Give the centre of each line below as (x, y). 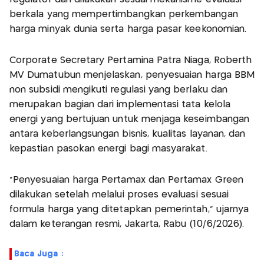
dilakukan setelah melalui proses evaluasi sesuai (119, 194)
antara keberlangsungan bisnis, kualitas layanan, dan (128, 134)
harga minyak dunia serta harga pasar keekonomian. (128, 29)
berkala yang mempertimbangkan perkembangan (124, 14)
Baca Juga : (39, 254)
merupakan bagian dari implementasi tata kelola (120, 104)
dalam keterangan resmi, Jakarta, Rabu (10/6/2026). (127, 224)
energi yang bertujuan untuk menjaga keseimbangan (130, 119)
